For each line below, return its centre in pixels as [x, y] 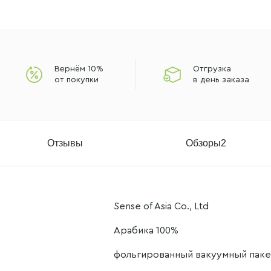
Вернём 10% [79, 69]
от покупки [77, 80]
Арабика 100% [146, 230]
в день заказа [221, 80]
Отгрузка [212, 69]
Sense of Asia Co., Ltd [161, 206]
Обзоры [203, 143]
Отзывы [65, 143]
